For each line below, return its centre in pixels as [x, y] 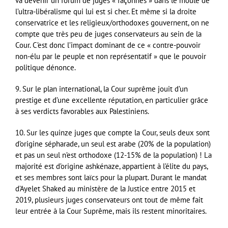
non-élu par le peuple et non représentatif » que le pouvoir [111, 56]
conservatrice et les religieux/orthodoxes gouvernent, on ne [112, 22]
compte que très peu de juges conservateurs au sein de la [108, 34]
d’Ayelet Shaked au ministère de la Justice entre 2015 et [105, 188]
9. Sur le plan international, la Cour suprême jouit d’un [102, 89]
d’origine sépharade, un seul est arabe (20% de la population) [113, 144]
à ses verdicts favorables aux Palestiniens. [82, 111]
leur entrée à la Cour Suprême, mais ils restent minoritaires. [111, 211]
